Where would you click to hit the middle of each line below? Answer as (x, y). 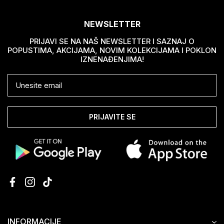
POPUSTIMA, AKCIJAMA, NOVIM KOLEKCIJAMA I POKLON (112, 50)
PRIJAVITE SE (112, 117)
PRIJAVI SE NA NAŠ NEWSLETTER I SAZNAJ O (112, 41)
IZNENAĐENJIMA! (112, 59)
